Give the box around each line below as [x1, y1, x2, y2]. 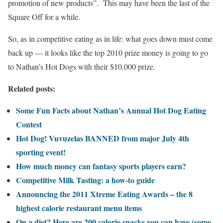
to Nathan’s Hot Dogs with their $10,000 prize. [8, 61, 155, 72]
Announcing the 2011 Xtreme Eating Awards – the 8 [16, 188, 193, 200]
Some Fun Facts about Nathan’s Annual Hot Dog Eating [16, 105, 206, 116]
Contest [16, 118, 42, 130]
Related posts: [8, 83, 55, 94]
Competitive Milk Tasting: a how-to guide [16, 174, 155, 186]
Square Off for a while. [8, 11, 80, 22]
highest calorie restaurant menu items [16, 202, 142, 214]
